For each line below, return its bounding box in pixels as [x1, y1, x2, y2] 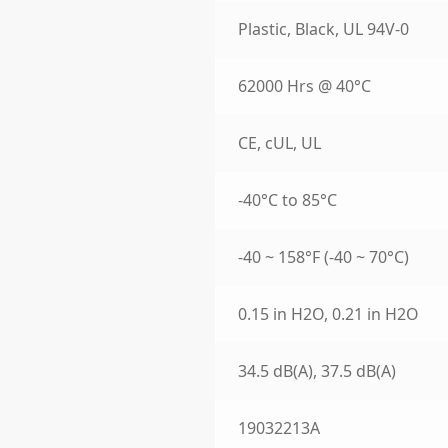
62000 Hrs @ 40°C [238, 75, 372, 98]
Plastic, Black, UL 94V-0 [238, 18, 410, 41]
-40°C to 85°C [238, 189, 338, 212]
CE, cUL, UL [238, 132, 322, 155]
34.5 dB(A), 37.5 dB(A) [238, 360, 397, 383]
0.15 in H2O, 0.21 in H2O [238, 303, 420, 326]
